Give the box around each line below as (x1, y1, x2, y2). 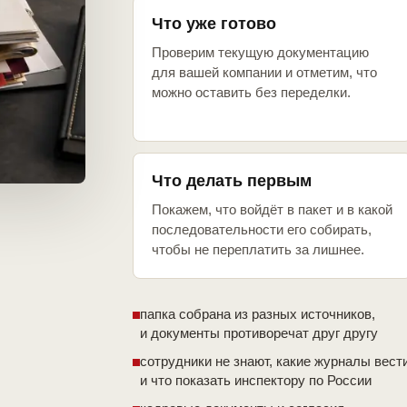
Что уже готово (152, 15, 276, 34)
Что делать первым (152, 172, 312, 191)
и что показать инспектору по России (140, 372, 372, 389)
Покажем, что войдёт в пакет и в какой (152, 202, 392, 218)
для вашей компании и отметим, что (152, 65, 377, 81)
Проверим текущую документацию (152, 45, 369, 61)
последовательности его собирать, (152, 222, 372, 238)
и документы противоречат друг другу (140, 325, 378, 342)
